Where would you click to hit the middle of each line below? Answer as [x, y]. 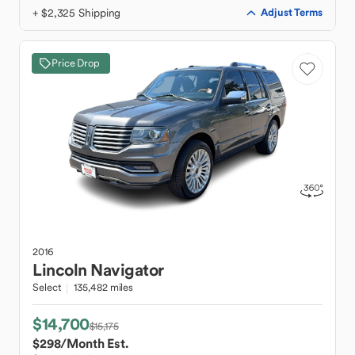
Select [47, 287]
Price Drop [76, 63]
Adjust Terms [292, 12]
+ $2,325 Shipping [77, 13]
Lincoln [60, 270]
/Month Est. [94, 343]
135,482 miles [104, 287]
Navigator [127, 270]
